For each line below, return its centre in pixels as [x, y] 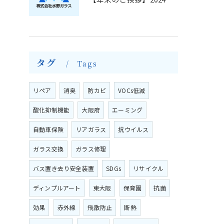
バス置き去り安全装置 [63, 168]
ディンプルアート [57, 188]
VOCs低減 [132, 90]
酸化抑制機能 [51, 110]
